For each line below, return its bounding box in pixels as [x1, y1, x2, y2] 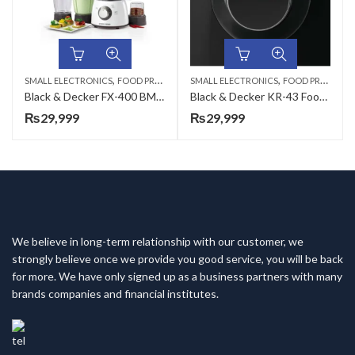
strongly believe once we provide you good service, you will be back [12, 252, 343, 265]
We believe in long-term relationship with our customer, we [12, 235, 303, 248]
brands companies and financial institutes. [12, 287, 219, 300]
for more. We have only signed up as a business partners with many [12, 269, 342, 283]
